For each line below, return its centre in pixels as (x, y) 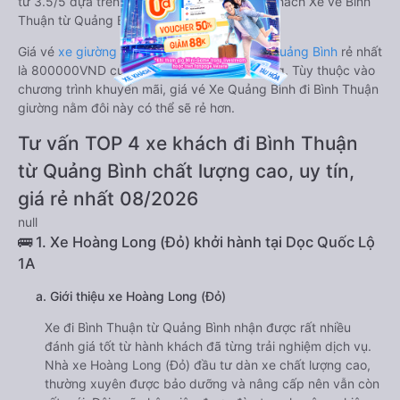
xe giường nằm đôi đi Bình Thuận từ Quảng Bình (200, 51)
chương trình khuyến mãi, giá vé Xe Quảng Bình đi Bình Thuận (198, 89)
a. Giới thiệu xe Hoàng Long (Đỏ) (131, 296)
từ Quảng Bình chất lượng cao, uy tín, (186, 171)
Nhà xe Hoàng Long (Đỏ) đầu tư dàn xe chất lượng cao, (208, 365)
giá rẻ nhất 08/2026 (108, 199)
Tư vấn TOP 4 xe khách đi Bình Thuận (188, 143)
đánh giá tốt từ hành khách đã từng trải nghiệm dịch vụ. (208, 346)
